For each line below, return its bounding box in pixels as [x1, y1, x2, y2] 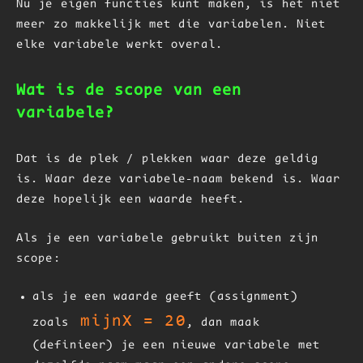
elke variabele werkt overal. [16, 39, 223, 51]
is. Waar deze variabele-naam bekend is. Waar [16, 173, 341, 186]
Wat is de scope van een [16, 83, 242, 99]
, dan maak [186, 317, 260, 329]
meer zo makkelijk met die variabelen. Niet [16, 19, 327, 31]
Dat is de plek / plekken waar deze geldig [16, 153, 319, 165]
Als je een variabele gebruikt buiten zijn [16, 232, 319, 245]
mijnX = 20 [69, 313, 186, 330]
